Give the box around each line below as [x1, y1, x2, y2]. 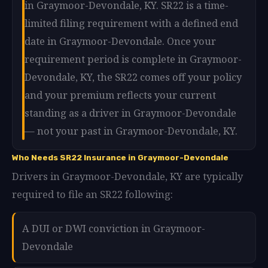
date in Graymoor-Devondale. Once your [25, 33, 216, 48]
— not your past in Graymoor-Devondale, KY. [25, 123, 237, 138]
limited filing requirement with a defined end [25, 16, 238, 30]
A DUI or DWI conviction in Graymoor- [22, 221, 205, 235]
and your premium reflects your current [25, 87, 216, 102]
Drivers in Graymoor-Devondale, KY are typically [12, 169, 243, 183]
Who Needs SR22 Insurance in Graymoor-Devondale [12, 152, 229, 162]
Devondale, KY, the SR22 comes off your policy [25, 69, 242, 84]
